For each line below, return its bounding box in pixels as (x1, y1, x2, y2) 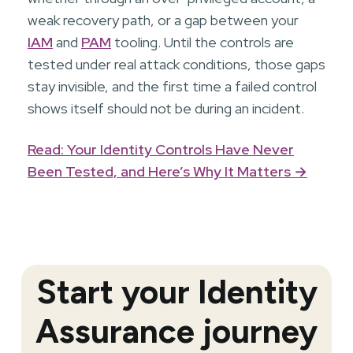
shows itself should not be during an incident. (28, 98, 304, 117)
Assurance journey (35, 310, 318, 351)
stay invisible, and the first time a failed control (28, 76, 317, 95)
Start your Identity (35, 271, 318, 312)
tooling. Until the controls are (111, 32, 294, 51)
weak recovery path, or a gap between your (28, 10, 299, 29)
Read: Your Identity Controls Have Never (28, 139, 294, 158)
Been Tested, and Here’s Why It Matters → (28, 162, 307, 180)
